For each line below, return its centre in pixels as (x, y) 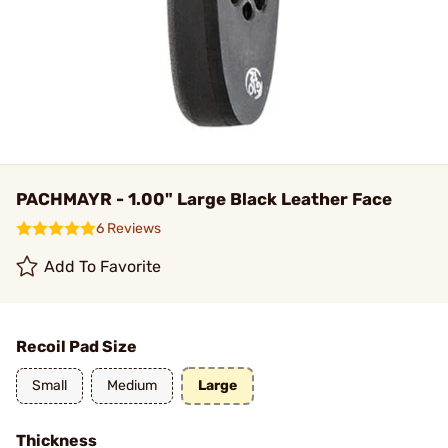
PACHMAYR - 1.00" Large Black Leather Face (204, 199)
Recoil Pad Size (76, 346)
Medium (132, 385)
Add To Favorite (103, 266)
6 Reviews (128, 228)
